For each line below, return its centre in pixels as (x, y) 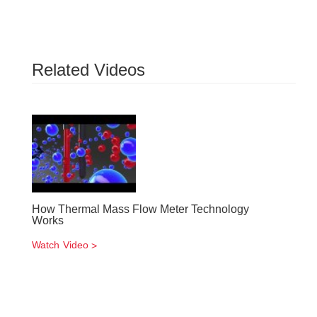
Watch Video (60, 245)
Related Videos (88, 70)
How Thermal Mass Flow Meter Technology (140, 209)
